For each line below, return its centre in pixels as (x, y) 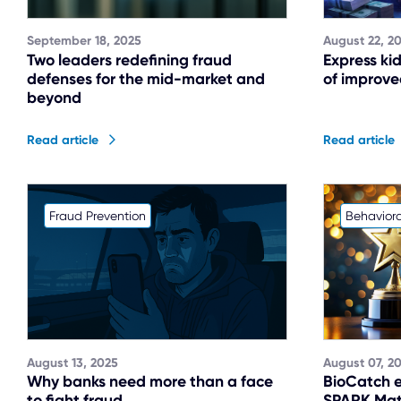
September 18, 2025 (84, 41)
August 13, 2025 (73, 363)
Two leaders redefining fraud (129, 60)
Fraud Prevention (97, 216)
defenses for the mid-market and (146, 79)
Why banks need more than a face (150, 382)
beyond (54, 98)
